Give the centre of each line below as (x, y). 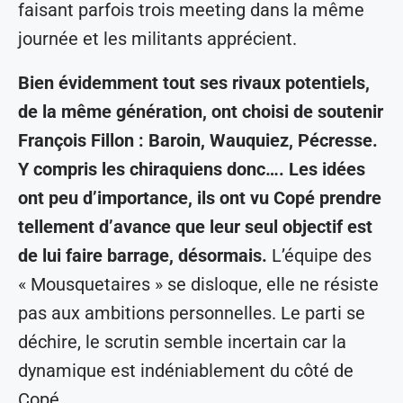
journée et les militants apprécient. (157, 39)
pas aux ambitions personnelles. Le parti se (192, 313)
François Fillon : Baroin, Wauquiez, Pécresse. (198, 141)
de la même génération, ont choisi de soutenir (201, 112)
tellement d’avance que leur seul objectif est (195, 227)
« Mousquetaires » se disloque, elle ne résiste (198, 285)
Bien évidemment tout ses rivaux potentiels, (194, 83)
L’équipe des (322, 256)
